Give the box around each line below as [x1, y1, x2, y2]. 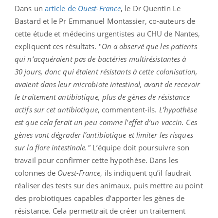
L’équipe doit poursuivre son [92, 142, 190, 152]
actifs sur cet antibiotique [15, 104, 98, 114]
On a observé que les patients [101, 41, 197, 51]
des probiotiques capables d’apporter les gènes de [15, 193, 184, 203]
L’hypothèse [159, 104, 197, 114]
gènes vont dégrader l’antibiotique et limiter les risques [15, 129, 193, 140]
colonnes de [15, 167, 58, 178]
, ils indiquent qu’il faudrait [100, 167, 192, 178]
